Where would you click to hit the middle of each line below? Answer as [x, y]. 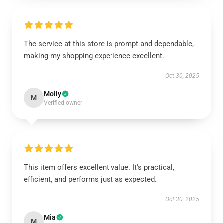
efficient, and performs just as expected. [90, 179]
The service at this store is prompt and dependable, [109, 44]
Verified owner [63, 103]
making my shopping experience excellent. [94, 56]
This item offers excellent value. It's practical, [99, 167]
